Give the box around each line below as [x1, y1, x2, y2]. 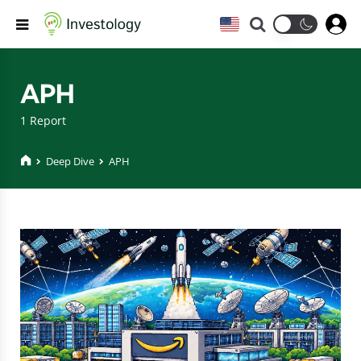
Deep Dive [46, 153, 94, 168]
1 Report [20, 112, 66, 128]
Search [265, 14, 307, 31]
